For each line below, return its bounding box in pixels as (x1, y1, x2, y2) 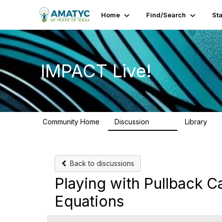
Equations (55, 192, 124, 210)
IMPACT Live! (41, 59, 152, 82)
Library (185, 117, 209, 126)
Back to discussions (68, 159, 134, 167)
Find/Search (146, 11, 186, 19)
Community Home (43, 117, 100, 126)
